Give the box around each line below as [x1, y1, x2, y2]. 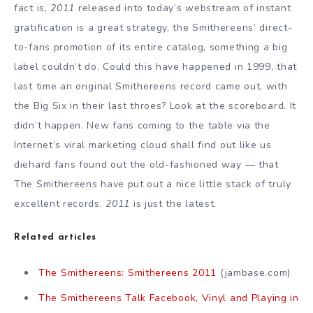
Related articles [14, 233, 97, 242]
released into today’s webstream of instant [75, 1, 291, 15]
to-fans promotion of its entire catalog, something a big [14, 41, 288, 54]
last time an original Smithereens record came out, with [14, 80, 288, 94]
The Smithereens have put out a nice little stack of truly [14, 177, 291, 191]
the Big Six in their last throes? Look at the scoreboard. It [14, 99, 297, 113]
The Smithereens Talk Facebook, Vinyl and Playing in [38, 291, 299, 305]
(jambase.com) [217, 266, 291, 280]
